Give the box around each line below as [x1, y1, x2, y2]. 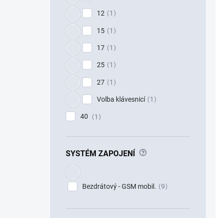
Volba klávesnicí [97, 95, 145, 103]
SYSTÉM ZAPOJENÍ [66, 148, 135, 158]
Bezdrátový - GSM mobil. [82, 182, 156, 191]
